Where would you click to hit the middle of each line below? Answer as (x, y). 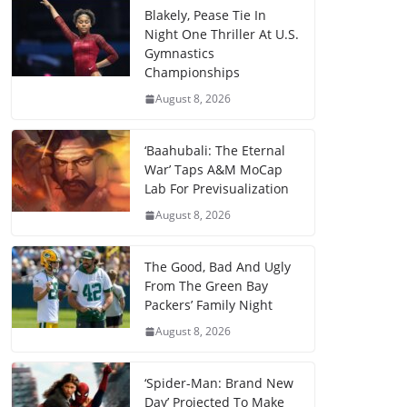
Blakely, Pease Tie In (205, 15)
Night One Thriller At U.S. (222, 35)
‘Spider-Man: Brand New (219, 383)
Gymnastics (179, 54)
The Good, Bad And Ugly (218, 267)
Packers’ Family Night (208, 305)
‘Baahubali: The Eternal (215, 151)
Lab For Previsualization (217, 189)
